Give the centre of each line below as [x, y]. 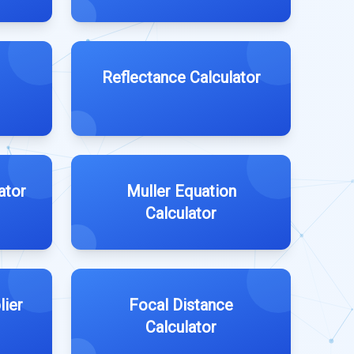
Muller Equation [181, 191]
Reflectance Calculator [181, 77]
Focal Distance [181, 305]
